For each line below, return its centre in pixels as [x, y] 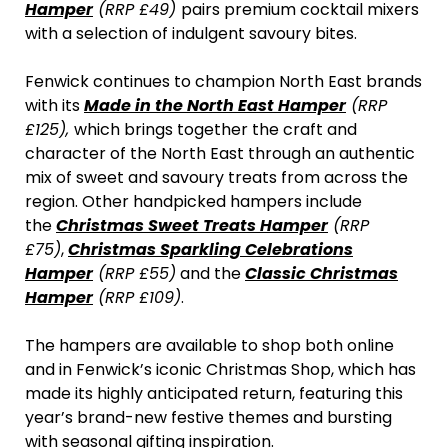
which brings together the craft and [215, 130]
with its [54, 106]
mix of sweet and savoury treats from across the [216, 178]
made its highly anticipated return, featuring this [214, 394]
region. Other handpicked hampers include [193, 202]
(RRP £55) [134, 274]
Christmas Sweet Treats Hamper [192, 226]
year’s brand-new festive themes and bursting [208, 418]
